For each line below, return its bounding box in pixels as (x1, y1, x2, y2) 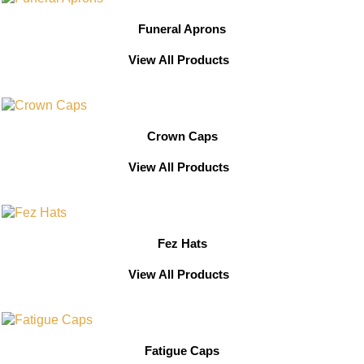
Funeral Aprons (138, 22, 226, 36)
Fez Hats (157, 237, 207, 251)
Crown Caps (146, 130, 218, 143)
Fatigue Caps (145, 344, 219, 358)
